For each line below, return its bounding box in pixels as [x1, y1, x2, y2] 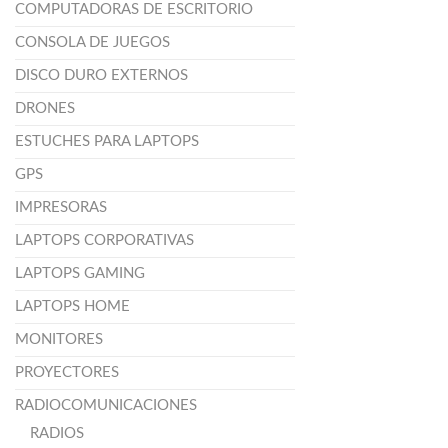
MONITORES [15, 332, 103, 348]
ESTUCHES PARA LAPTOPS [15, 134, 199, 150]
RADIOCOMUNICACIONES [15, 398, 197, 414]
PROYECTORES [15, 365, 119, 381]
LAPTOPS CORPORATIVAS [15, 233, 194, 249]
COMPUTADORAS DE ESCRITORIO [15, 2, 253, 18]
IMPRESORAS [15, 200, 107, 216]
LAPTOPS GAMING [15, 266, 145, 282]
